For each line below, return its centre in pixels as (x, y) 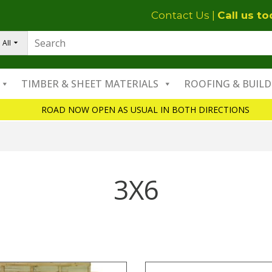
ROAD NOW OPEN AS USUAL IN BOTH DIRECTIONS (145, 110)
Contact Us (180, 15)
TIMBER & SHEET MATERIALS (90, 84)
